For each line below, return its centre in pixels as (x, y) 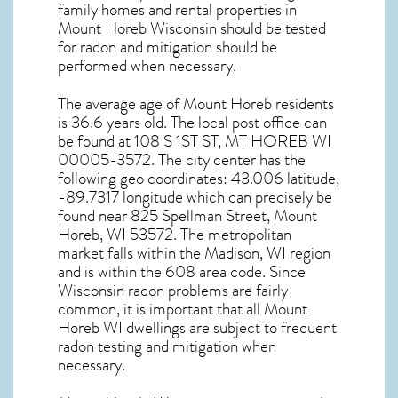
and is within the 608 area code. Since (182, 272)
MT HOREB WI (278, 142)
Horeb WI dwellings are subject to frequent (197, 328)
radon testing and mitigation (148, 347)
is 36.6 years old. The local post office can (192, 123)
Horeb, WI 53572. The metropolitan (175, 235)
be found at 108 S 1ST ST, (141, 142)
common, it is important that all (161, 310)
